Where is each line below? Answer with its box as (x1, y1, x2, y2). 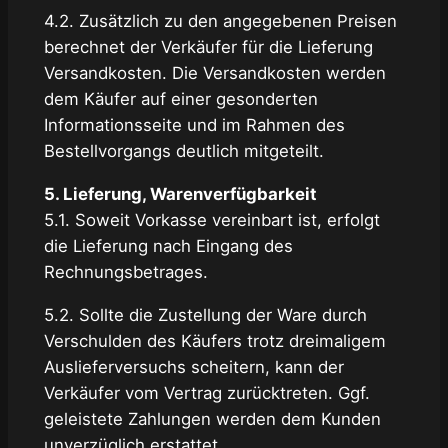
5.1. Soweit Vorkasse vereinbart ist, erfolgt (43, 210, 380, 231)
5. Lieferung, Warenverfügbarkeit (43, 184, 317, 205)
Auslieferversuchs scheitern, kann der (43, 356, 344, 377)
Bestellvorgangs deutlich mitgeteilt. (43, 141, 324, 162)
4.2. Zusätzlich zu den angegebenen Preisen (43, 11, 397, 32)
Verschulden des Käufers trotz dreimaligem (43, 330, 386, 351)
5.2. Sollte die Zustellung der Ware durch (43, 304, 367, 325)
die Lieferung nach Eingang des (43, 236, 293, 257)
